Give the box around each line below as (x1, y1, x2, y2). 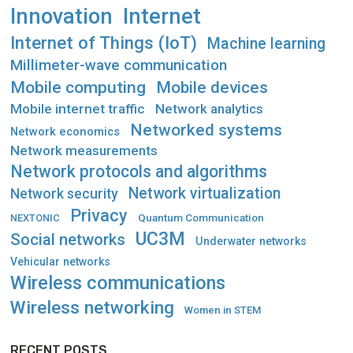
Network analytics (155, 100, 263, 117)
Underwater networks (195, 234, 307, 247)
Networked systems (130, 119, 282, 139)
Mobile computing (10, 76, 146, 97)
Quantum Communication (138, 210, 264, 224)
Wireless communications (10, 271, 225, 294)
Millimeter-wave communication (10, 55, 227, 74)
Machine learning (207, 34, 325, 53)
